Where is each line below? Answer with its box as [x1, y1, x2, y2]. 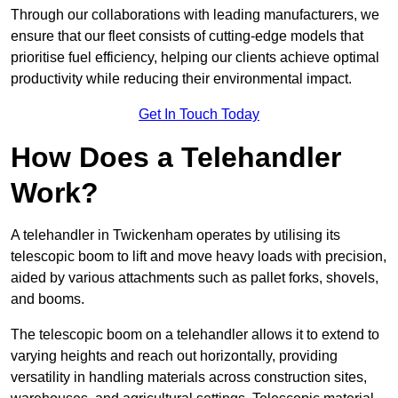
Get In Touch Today [139, 107, 259, 123]
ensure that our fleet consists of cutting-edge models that [11, 28, 363, 44]
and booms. [11, 291, 84, 307]
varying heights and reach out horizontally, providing [11, 348, 338, 364]
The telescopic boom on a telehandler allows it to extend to [11, 327, 379, 343]
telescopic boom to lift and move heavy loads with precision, [11, 249, 386, 265]
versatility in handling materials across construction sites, [11, 370, 367, 386]
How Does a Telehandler [11, 141, 341, 174]
